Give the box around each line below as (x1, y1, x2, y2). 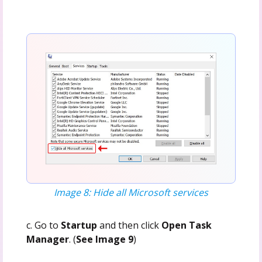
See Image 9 (75, 232, 133, 246)
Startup (60, 218, 97, 232)
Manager (26, 232, 69, 246)
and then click (96, 218, 161, 232)
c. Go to (26, 218, 61, 232)
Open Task (161, 218, 212, 232)
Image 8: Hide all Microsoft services (53, 185, 208, 199)
